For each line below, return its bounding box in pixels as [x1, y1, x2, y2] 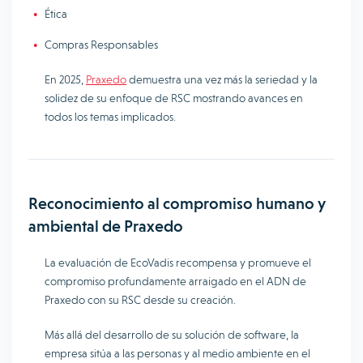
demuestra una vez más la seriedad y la [126, 73, 318, 86]
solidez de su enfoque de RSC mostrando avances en [45, 92, 303, 105]
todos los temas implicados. [45, 110, 178, 123]
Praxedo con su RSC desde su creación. [45, 293, 238, 306]
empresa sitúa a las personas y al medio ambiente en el [45, 347, 310, 360]
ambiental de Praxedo [28, 216, 183, 236]
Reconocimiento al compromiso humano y [28, 194, 326, 213]
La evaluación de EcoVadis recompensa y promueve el [45, 256, 311, 269]
